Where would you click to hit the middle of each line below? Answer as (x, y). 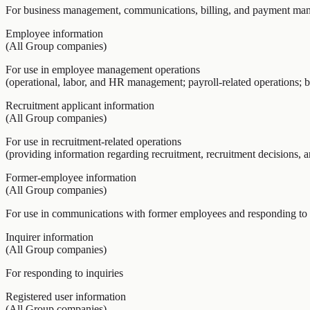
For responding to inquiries (64, 273)
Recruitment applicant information (80, 106)
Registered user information (66, 297)
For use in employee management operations (103, 70)
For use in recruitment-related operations (93, 142)
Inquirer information (49, 237)
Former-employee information (71, 177)
